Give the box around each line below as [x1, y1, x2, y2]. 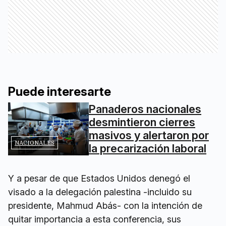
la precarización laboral [89, 142, 206, 155]
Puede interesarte [8, 84, 111, 99]
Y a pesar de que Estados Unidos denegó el [8, 173, 190, 184]
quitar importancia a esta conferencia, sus [8, 214, 181, 225]
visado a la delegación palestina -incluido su [8, 187, 192, 198]
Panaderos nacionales [89, 102, 201, 116]
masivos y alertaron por [89, 129, 209, 142]
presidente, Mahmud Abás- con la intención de [8, 200, 202, 211]
